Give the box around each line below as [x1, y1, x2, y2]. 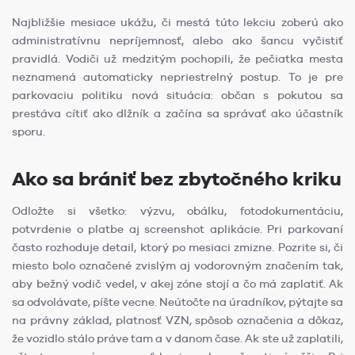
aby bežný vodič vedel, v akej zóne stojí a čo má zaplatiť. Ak [12, 277, 343, 291]
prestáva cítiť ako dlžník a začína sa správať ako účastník [12, 107, 343, 120]
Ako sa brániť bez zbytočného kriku [12, 167, 342, 191]
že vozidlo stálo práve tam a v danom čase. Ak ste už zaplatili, [12, 332, 343, 345]
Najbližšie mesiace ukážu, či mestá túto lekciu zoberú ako [12, 16, 343, 29]
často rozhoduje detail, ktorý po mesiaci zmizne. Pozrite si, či [12, 241, 343, 254]
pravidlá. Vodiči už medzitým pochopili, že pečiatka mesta [12, 52, 343, 66]
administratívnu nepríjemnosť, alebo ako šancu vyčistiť [12, 34, 343, 48]
